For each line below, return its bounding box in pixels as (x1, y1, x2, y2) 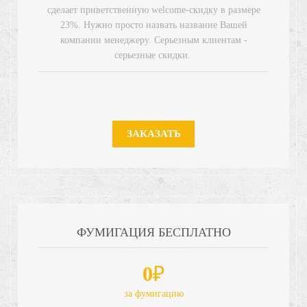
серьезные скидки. (114, 49, 193, 60)
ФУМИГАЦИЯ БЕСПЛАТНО (76, 225, 231, 239)
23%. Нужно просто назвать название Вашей (60, 19, 247, 30)
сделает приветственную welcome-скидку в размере (47, 4, 260, 15)
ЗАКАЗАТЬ (126, 127, 181, 139)
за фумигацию (123, 288, 184, 299)
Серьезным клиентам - (153, 34, 247, 45)
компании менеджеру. (60, 34, 154, 45)
